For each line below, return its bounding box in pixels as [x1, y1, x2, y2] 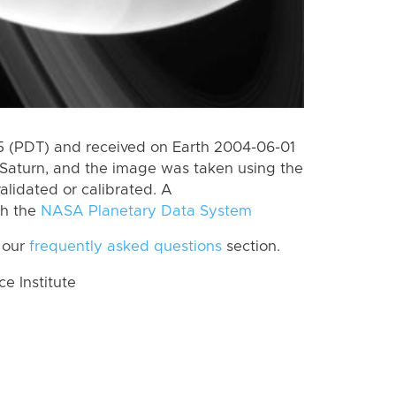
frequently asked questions [29, 240, 222, 255]
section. [222, 240, 280, 255]
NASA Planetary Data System [41, 203, 252, 218]
